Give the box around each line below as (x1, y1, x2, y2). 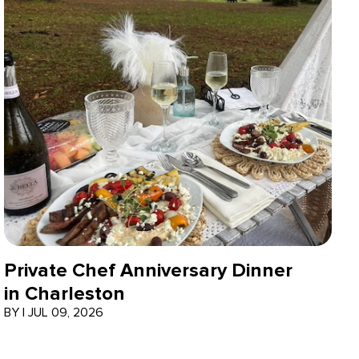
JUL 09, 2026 (28, 304, 104, 321)
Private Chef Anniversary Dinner (4, 258, 293, 282)
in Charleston (4, 281, 126, 305)
